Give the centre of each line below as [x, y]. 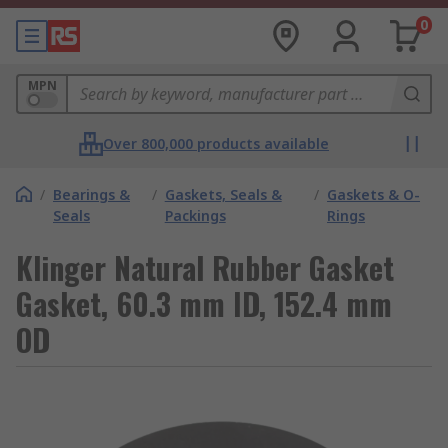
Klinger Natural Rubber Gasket [205, 267]
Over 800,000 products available [216, 143]
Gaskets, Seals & [223, 194]
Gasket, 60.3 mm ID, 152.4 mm [204, 303]
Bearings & [91, 194]
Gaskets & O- [374, 194]
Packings [195, 215]
